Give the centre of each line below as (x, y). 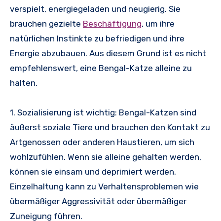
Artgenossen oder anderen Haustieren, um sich (102, 142)
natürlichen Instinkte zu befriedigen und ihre (97, 38)
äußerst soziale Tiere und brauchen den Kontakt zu (110, 127)
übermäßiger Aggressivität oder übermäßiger (98, 201)
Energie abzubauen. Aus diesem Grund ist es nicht (108, 53)
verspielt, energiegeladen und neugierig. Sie (95, 9)
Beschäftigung (112, 23)
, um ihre (158, 23)
